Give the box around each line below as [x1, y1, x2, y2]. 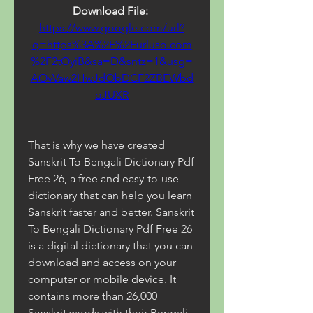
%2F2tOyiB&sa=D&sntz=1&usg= [31, 54, 193, 68]
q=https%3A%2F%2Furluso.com [31, 38, 192, 51]
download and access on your [28, 256, 176, 269]
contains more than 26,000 [28, 289, 157, 303]
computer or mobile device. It [28, 272, 176, 286]
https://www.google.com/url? [39, 21, 184, 34]
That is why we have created [28, 138, 165, 152]
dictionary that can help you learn [28, 189, 192, 202]
